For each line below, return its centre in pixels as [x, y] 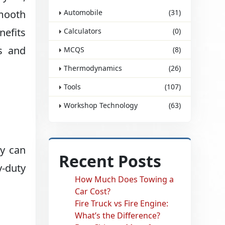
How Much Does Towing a [125, 179]
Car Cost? [93, 191]
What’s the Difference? [118, 215]
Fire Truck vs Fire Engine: [122, 203]
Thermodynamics [93, 68]
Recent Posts [110, 161]
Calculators [83, 31]
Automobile [83, 12]
